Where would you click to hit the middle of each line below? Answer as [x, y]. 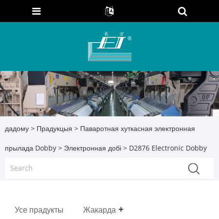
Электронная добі [93, 148]
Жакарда [99, 210]
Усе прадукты [39, 210]
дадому [17, 128]
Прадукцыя [55, 128]
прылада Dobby [31, 148]
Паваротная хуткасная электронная [138, 128]
